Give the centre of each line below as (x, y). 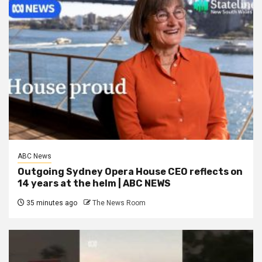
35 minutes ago (51, 203)
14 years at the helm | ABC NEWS (94, 183)
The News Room (119, 203)
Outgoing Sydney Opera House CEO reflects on (130, 171)
